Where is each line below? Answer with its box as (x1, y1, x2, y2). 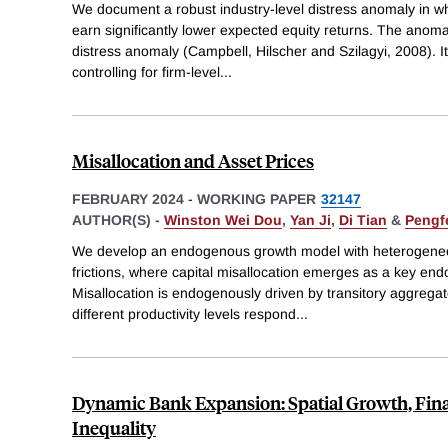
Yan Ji (290, 211, 331, 228)
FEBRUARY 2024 (72, 190, 184, 207)
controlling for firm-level (72, 63, 220, 80)
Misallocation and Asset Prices (72, 147, 314, 173)
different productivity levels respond (72, 306, 296, 323)
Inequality (72, 415, 156, 441)
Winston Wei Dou (164, 211, 282, 228)
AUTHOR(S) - (72, 211, 164, 228)
